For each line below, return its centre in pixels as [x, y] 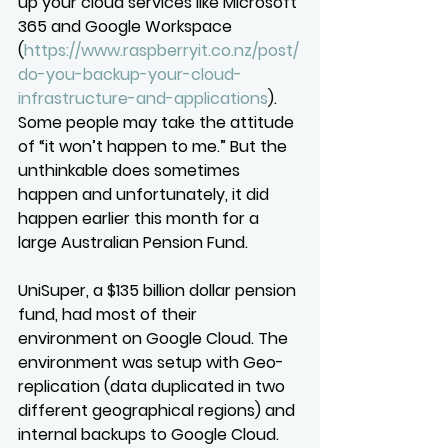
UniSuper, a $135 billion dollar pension [159, 290]
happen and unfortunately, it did [145, 194]
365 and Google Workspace [127, 26]
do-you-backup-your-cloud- [130, 74]
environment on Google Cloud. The [155, 338]
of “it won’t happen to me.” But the [154, 146]
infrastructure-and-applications [143, 98]
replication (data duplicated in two [153, 386]
